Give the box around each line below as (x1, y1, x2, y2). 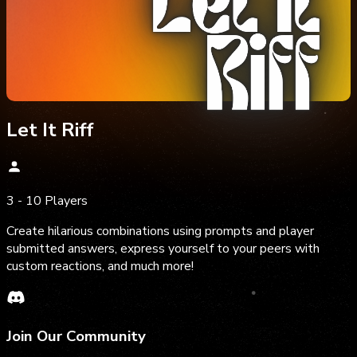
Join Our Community (6, 326, 146, 347)
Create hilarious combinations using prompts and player (6, 222, 314, 240)
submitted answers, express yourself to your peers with (6, 239, 320, 257)
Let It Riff (6, 116, 94, 143)
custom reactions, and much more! (6, 257, 194, 275)
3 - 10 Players (6, 191, 88, 210)
